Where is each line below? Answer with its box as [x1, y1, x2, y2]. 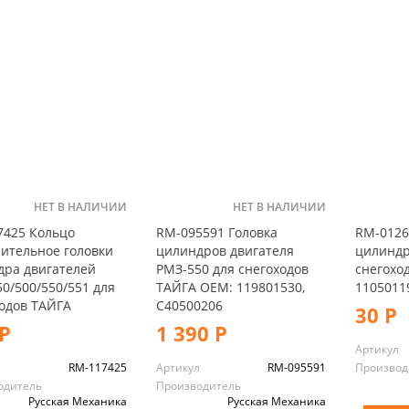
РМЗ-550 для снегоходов [155, 259, 309, 278]
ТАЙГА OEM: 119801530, [155, 278, 305, 296]
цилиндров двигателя [155, 241, 294, 259]
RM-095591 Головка [155, 223, 278, 241]
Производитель [155, 377, 241, 393]
